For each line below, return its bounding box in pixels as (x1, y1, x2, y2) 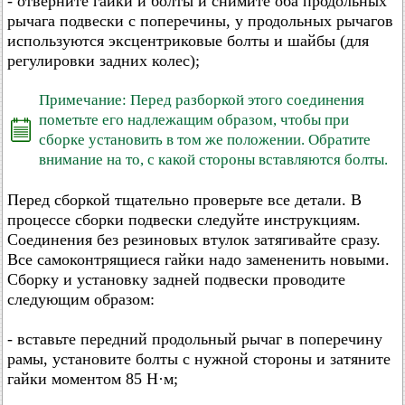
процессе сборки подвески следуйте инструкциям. (7, 211, 361, 230)
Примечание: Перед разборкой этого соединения (39, 91, 364, 109)
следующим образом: (7, 290, 155, 309)
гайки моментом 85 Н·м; (7, 370, 178, 389)
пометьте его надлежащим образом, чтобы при (39, 111, 349, 129)
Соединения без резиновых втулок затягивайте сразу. (7, 231, 381, 250)
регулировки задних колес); (7, 52, 200, 71)
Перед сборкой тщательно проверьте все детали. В (7, 191, 362, 210)
